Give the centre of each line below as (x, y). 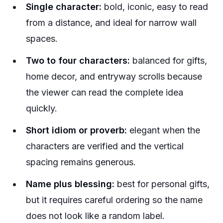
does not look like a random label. (95, 216)
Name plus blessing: (70, 184)
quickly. (42, 108)
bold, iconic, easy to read (155, 7)
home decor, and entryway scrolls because (114, 76)
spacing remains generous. (81, 162)
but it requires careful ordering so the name (114, 200)
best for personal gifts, (162, 184)
